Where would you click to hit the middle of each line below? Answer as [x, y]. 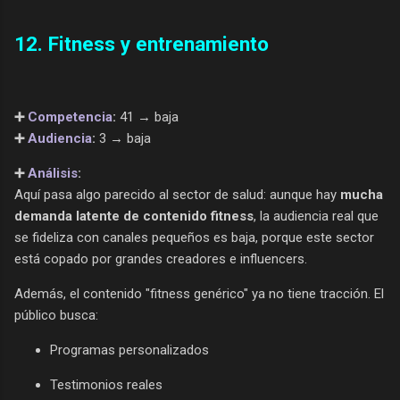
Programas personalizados [129, 350]
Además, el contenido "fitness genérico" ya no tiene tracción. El [199, 293]
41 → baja [147, 117]
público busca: [56, 315]
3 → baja [123, 138]
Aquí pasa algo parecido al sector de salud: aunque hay [177, 194]
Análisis [53, 173]
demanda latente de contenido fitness [134, 216]
